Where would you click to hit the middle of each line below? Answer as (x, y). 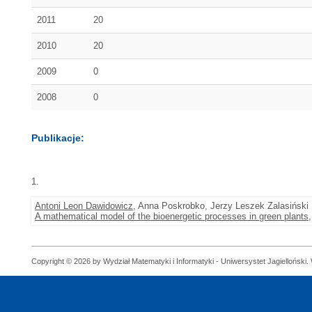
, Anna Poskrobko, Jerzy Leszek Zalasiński (221, 206)
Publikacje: (58, 138)
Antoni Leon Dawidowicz (84, 206)
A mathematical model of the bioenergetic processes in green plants (172, 216)
